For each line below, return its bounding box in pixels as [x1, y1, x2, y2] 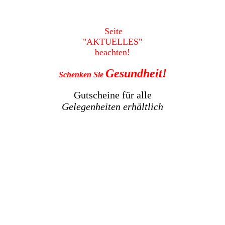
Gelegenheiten [62, 101, 121, 112]
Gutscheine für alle [73, 89, 152, 100]
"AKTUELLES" [83, 37, 142, 47]
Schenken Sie [58, 70, 105, 79]
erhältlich [123, 101, 163, 112]
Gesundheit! [105, 67, 167, 80]
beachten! [95, 47, 130, 57]
